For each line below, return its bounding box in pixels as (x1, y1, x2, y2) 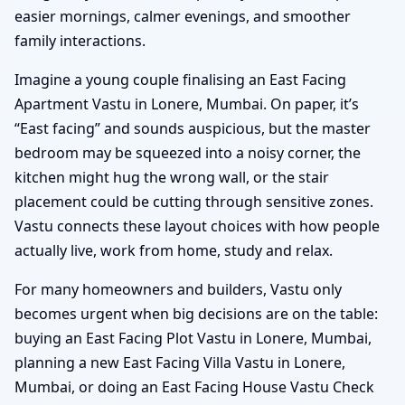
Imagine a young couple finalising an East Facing (14, 69, 346, 89)
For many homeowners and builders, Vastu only (14, 278, 342, 299)
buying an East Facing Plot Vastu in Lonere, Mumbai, (14, 327, 372, 348)
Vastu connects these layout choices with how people (14, 215, 380, 236)
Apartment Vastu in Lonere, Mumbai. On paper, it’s (14, 93, 359, 114)
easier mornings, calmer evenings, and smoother (14, 5, 351, 26)
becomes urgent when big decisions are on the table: (14, 303, 378, 324)
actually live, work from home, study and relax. (14, 240, 333, 260)
